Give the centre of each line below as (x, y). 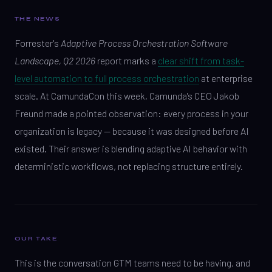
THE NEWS (38, 19)
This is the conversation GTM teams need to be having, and (132, 263)
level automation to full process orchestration (107, 78)
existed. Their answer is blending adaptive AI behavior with (131, 148)
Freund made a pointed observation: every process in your (131, 113)
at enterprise (226, 78)
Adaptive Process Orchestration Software (144, 43)
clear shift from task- (201, 60)
